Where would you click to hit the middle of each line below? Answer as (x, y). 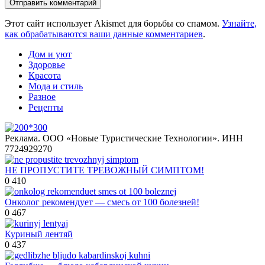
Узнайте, (239, 23)
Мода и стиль (56, 86)
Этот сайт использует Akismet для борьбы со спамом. (113, 23)
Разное (42, 96)
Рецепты (46, 107)
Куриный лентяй (39, 234)
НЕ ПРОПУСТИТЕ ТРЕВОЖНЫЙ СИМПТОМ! (104, 170)
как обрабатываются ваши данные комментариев (104, 34)
